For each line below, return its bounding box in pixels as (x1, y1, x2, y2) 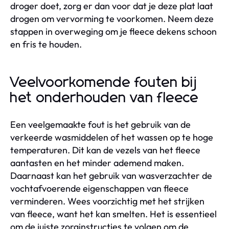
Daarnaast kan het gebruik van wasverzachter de (10, 169, 212, 181)
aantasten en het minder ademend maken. (10, 156, 184, 169)
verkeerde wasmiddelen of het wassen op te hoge (10, 131, 213, 143)
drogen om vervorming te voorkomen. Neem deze (10, 12, 214, 25)
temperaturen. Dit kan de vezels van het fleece (10, 144, 200, 156)
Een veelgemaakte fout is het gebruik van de (10, 118, 191, 130)
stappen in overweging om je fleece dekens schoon (10, 25, 217, 37)
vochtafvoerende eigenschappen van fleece (10, 182, 189, 194)
